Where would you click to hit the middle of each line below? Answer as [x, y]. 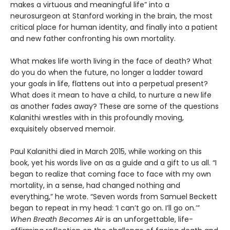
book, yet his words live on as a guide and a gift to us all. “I [113, 163]
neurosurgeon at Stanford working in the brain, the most [111, 16]
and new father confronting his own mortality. [93, 39]
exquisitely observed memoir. [63, 129]
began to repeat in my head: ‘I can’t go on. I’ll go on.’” [105, 208]
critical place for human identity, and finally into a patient [114, 27]
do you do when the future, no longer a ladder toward [107, 73]
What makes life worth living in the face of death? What [111, 61]
